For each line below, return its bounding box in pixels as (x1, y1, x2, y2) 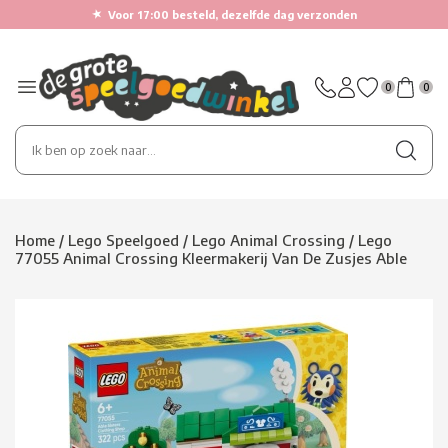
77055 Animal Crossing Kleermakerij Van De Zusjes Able (15, 249, 407, 267)
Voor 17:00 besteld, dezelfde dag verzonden (107, 8, 357, 21)
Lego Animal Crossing (192, 231, 345, 249)
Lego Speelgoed (68, 231, 179, 249)
